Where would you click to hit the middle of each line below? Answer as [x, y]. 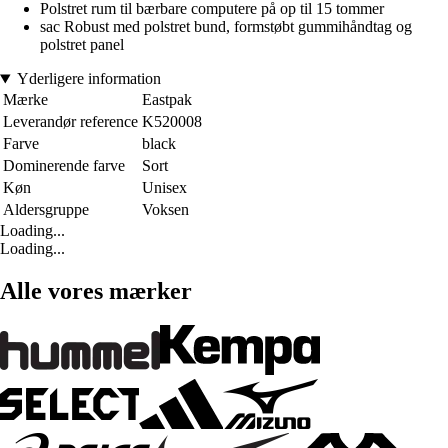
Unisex [164, 188]
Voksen [165, 210]
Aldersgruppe [46, 210]
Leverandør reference [70, 122]
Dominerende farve [64, 166]
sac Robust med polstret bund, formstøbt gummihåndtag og [226, 27]
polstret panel [82, 45]
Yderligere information [88, 79]
